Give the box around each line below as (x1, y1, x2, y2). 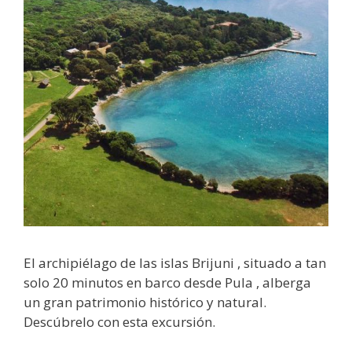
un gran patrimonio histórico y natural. (24, 293, 266, 312)
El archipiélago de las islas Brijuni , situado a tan (24, 254, 326, 273)
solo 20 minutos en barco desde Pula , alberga (24, 273, 311, 292)
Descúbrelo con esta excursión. (24, 313, 215, 332)
